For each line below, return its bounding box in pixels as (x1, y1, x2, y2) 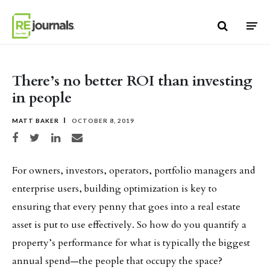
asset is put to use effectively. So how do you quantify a (12, 218, 246, 231)
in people (12, 88, 72, 108)
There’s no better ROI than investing (12, 71, 253, 91)
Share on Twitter (29, 133, 71, 139)
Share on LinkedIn (51, 133, 95, 139)
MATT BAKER (12, 117, 59, 124)
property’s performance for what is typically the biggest (12, 236, 250, 250)
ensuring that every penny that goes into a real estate (12, 200, 240, 213)
